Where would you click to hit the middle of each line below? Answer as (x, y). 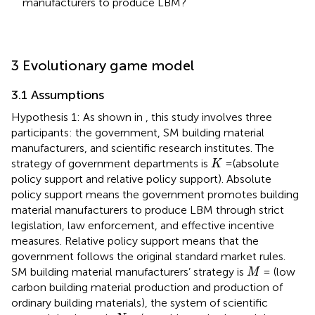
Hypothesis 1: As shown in (78, 117)
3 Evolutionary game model (103, 65)
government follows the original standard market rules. (148, 256)
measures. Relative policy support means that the (135, 240)
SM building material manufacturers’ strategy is (129, 271)
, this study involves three (209, 117)
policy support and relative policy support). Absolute (141, 179)
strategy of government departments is (111, 163)
